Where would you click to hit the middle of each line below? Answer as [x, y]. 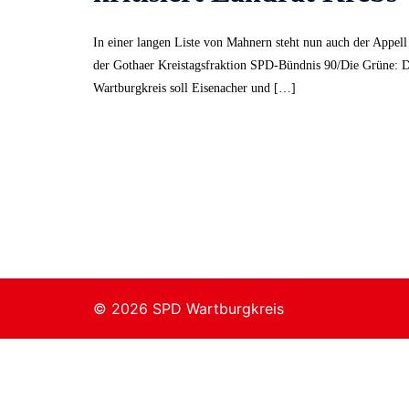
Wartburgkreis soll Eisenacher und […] [194, 88]
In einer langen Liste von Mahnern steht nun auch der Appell [250, 42]
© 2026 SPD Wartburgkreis [189, 308]
